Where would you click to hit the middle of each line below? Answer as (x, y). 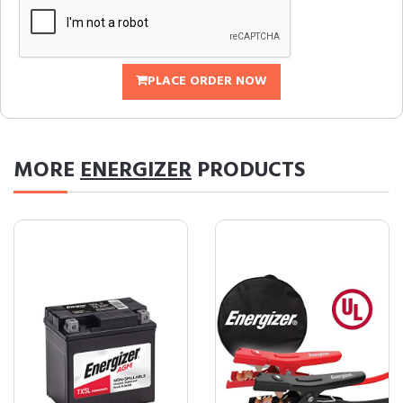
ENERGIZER (136, 171)
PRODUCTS (248, 171)
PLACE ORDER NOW (207, 81)
